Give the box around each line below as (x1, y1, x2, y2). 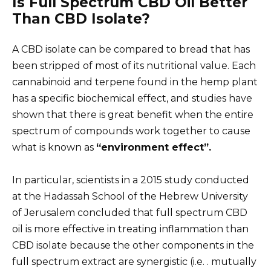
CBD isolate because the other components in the (12, 239, 254, 251)
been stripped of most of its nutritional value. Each (12, 59, 256, 71)
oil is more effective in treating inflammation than (12, 223, 249, 235)
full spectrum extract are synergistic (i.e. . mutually (12, 255, 256, 267)
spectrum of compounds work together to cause (12, 125, 250, 137)
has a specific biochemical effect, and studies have (12, 92, 252, 104)
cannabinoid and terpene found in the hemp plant (12, 76, 258, 88)
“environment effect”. (96, 141, 211, 153)
